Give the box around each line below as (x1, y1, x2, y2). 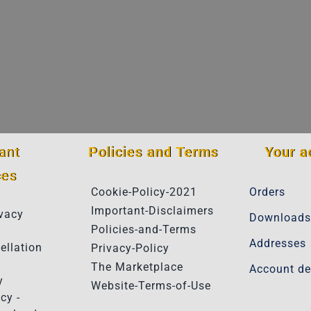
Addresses (249, 236, 306, 250)
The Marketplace (91, 260, 184, 274)
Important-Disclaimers (91, 203, 215, 217)
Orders (249, 185, 285, 199)
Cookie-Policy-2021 (91, 185, 198, 199)
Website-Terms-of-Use (91, 278, 212, 292)
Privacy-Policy (91, 241, 170, 255)
